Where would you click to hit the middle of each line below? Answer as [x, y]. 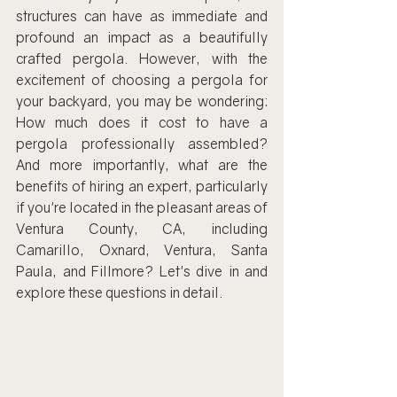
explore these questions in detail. [120, 292]
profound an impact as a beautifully [142, 37]
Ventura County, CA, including [142, 229]
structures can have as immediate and [142, 16]
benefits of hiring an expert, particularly [142, 186]
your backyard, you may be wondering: [142, 101]
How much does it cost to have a [142, 122]
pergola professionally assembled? [142, 144]
